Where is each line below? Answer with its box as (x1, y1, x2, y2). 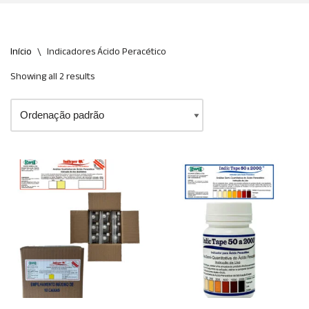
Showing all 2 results (10, 69, 94, 84)
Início (10, 44, 32, 59)
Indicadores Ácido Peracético (47, 44, 166, 59)
